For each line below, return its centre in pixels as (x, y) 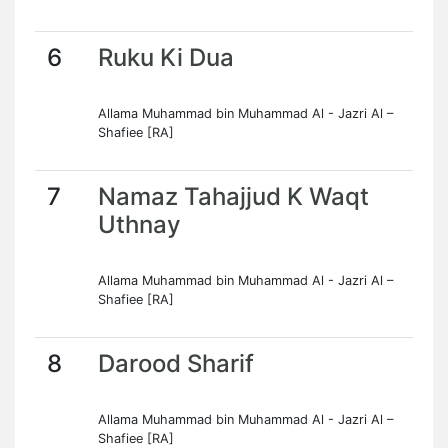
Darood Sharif (176, 363)
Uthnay (139, 224)
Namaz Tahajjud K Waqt (233, 196)
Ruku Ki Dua (166, 57)
